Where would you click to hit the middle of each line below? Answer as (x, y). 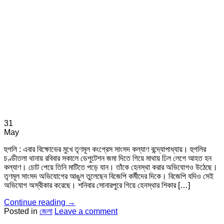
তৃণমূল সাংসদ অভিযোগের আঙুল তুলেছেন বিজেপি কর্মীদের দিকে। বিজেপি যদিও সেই (109, 176)
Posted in (22, 211)
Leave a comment (86, 211)
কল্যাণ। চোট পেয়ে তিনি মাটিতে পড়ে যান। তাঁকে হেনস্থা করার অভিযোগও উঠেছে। (111, 167)
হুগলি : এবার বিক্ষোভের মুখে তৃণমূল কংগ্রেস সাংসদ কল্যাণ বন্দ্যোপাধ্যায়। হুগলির (105, 149)
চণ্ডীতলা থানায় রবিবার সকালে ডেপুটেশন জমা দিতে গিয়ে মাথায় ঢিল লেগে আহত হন (108, 158)
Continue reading (36, 202)
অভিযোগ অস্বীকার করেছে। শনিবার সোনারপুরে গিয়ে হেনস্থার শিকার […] (97, 185)
